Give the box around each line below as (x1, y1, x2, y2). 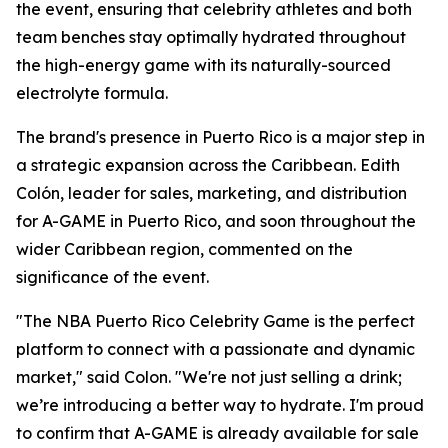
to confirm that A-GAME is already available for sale (16, 423, 419, 443)
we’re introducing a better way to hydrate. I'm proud (16, 395, 424, 415)
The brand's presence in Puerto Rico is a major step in (16, 127, 425, 147)
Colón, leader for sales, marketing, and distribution (16, 183, 407, 203)
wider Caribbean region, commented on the (16, 239, 353, 259)
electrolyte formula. (16, 83, 168, 103)
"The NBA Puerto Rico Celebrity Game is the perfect (16, 311, 415, 331)
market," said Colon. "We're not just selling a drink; (16, 367, 402, 387)
